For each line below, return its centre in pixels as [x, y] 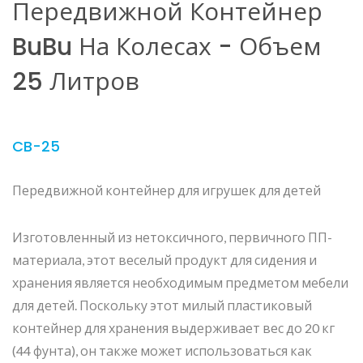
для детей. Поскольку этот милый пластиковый [162, 305]
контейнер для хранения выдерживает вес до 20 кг [173, 327]
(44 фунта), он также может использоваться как [162, 350]
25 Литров [76, 81]
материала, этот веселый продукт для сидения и [164, 259]
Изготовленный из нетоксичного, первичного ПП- [172, 237]
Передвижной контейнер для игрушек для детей [167, 190]
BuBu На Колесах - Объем [167, 47]
